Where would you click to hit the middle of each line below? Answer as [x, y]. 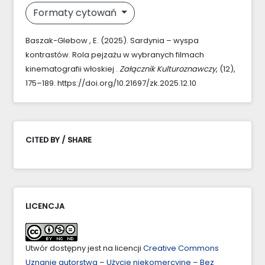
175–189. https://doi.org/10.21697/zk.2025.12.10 [111, 83]
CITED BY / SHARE [59, 140]
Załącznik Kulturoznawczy [168, 69]
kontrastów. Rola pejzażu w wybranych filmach [115, 54]
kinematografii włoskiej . [72, 69]
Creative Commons [181, 248]
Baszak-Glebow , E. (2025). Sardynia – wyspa [112, 40]
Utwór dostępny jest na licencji [84, 248]
